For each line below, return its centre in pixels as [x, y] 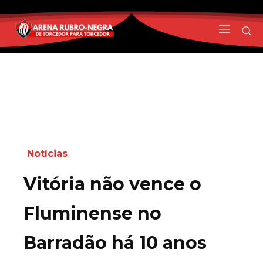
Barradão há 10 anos [115, 242]
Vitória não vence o [112, 184]
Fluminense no [92, 213]
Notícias [47, 153]
